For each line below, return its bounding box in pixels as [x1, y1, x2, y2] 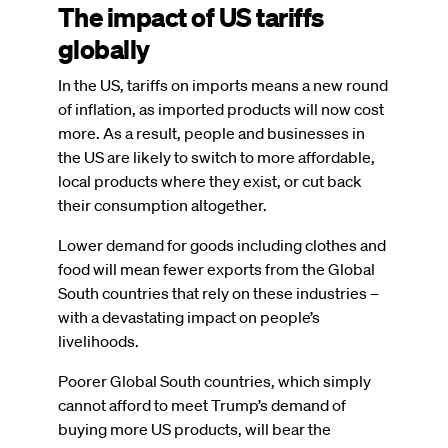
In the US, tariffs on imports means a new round [58, 74, 388, 95]
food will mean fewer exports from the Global [58, 258, 375, 279]
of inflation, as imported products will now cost [58, 98, 384, 119]
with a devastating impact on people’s [58, 306, 320, 327]
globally [58, 31, 155, 65]
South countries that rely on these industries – [58, 282, 379, 303]
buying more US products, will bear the [58, 418, 331, 439]
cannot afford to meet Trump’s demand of [58, 394, 346, 415]
